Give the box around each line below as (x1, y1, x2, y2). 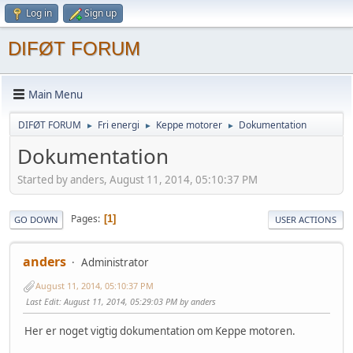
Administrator (81, 255, 149, 269)
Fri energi (98, 118, 139, 132)
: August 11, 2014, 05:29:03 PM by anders (59, 295, 216, 307)
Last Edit (26, 295, 59, 307)
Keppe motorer (156, 118, 222, 132)
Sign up (84, 6, 117, 20)
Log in (26, 6, 52, 20)
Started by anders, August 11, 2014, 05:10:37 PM (17, 172, 258, 187)
